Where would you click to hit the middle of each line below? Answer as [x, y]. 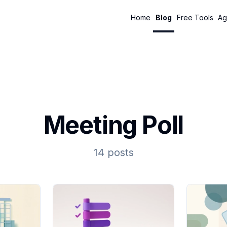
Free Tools [195, 17]
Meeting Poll [113, 125]
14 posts [113, 153]
